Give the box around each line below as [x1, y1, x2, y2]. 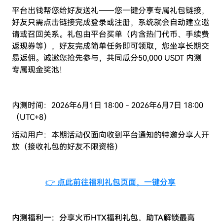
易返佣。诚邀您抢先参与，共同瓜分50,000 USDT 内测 [12, 53, 202, 63]
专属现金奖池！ [12, 65, 67, 74]
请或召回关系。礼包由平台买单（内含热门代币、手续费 [12, 30, 209, 39]
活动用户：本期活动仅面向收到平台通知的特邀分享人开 [12, 130, 209, 140]
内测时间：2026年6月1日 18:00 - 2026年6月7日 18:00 [12, 101, 203, 110]
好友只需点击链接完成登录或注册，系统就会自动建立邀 [12, 18, 209, 27]
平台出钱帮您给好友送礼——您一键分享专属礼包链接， [12, 6, 209, 15]
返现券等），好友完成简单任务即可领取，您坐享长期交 [12, 41, 209, 51]
